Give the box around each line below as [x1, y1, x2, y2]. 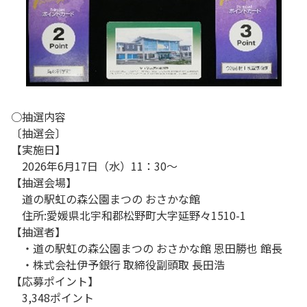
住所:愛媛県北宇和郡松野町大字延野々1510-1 [11, 207, 246, 223]
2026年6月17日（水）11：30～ [11, 158, 177, 174]
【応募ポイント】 [11, 273, 99, 289]
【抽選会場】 [11, 174, 77, 191]
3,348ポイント [11, 289, 94, 306]
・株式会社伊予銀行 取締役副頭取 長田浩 [11, 256, 225, 273]
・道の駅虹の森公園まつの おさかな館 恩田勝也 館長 [11, 240, 282, 256]
